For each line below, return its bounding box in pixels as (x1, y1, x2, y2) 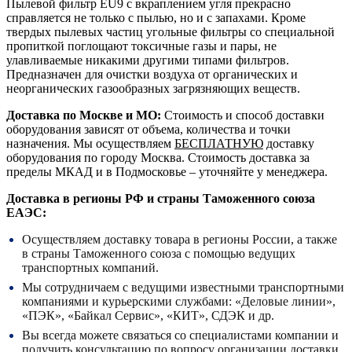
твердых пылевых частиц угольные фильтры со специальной (6, 24, 335, 38)
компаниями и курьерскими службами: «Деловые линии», (22, 294, 335, 308)
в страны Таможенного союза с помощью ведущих (22, 246, 295, 260)
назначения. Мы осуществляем (6, 136, 174, 150)
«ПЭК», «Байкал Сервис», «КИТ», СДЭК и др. (22, 308, 274, 322)
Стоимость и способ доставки (161, 108, 324, 122)
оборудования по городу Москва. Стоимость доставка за (6, 150, 310, 164)
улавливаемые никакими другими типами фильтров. (6, 53, 289, 67)
